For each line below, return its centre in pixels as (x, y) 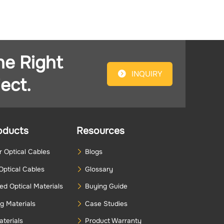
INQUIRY (147, 74)
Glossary (99, 169)
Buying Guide (106, 186)
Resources (101, 130)
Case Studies (106, 203)
